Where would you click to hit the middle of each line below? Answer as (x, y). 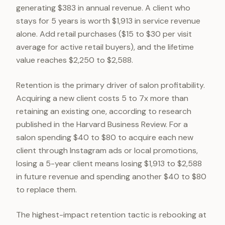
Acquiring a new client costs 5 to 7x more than (102, 98)
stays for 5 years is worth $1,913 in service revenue (108, 21)
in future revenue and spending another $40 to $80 (111, 177)
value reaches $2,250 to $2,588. (75, 60)
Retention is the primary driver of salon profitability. (110, 85)
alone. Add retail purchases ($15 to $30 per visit (104, 34)
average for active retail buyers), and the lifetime (105, 47)
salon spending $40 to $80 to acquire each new (105, 137)
